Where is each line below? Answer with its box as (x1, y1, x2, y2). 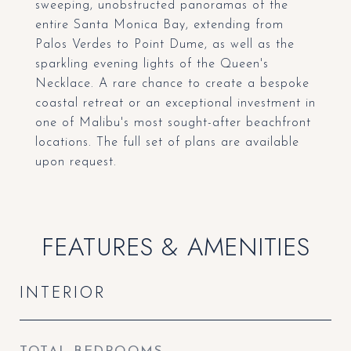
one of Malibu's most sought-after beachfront (35, 117, 311, 129)
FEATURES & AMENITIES (41, 229, 310, 265)
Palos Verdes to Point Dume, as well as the (35, 38, 295, 51)
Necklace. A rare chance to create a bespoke (35, 78, 309, 90)
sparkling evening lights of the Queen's (35, 58, 269, 71)
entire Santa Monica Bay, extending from (35, 19, 284, 31)
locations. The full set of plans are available (35, 136, 299, 149)
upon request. (35, 156, 117, 168)
